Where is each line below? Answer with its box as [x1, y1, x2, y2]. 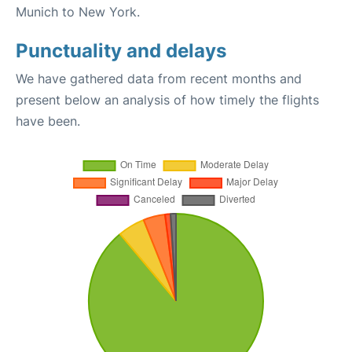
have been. [16, 113, 80, 129]
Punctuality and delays [16, 39, 226, 62]
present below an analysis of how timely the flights [16, 92, 319, 108]
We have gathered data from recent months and [16, 71, 302, 86]
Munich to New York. [16, 4, 140, 20]
